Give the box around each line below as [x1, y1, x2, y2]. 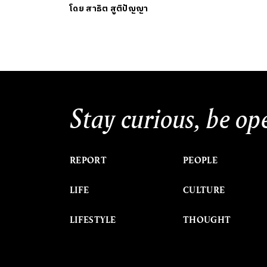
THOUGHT [183, 213, 231, 226]
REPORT [70, 154, 107, 166]
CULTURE [183, 184, 225, 196]
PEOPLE [183, 154, 218, 166]
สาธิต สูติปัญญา [86, 1, 148, 15]
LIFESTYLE [70, 213, 116, 226]
